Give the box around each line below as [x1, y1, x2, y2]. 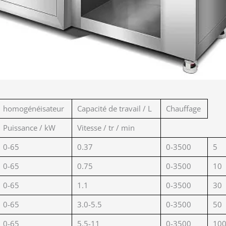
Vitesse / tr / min [77, 123, 135, 133]
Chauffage [166, 103, 201, 114]
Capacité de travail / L [77, 103, 152, 114]
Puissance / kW [3, 123, 55, 133]
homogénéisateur [3, 103, 64, 114]
